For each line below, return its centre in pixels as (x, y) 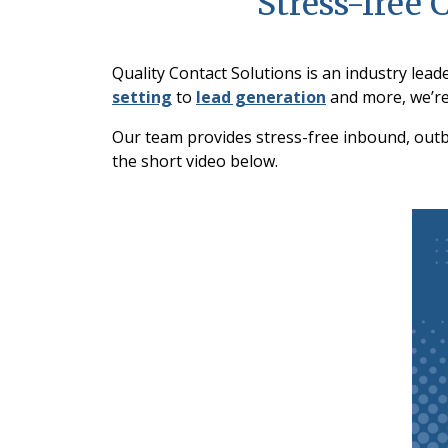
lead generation (261, 97)
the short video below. (195, 161)
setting (142, 97)
